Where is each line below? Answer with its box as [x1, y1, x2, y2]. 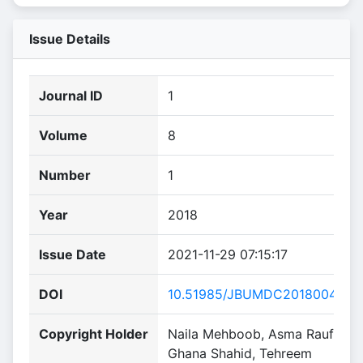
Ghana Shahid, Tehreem [168, 345, 312, 361]
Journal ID [39, 88, 103, 104]
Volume [39, 127, 88, 143]
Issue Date [39, 246, 106, 263]
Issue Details [29, 31, 110, 47]
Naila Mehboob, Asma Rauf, [168, 326, 336, 342]
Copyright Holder [39, 326, 148, 342]
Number [39, 167, 91, 183]
